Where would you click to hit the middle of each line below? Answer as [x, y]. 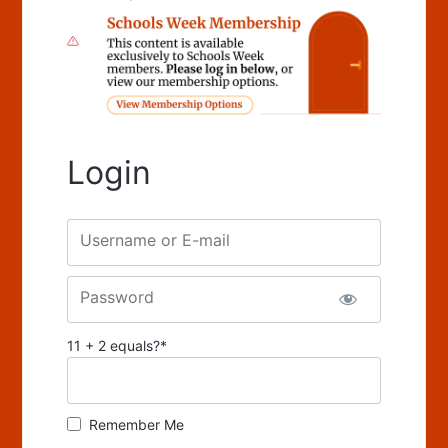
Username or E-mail [155, 239]
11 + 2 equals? [114, 345]
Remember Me [137, 424]
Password [117, 296]
